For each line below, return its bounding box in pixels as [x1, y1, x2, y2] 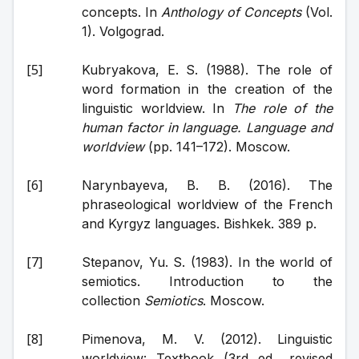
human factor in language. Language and [82, 119, 333, 135]
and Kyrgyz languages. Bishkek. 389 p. [82, 216, 317, 232]
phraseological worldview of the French [82, 196, 333, 212]
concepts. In [82, 4, 161, 20]
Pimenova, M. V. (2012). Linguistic [82, 331, 333, 347]
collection [82, 292, 144, 309]
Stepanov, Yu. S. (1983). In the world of [82, 254, 333, 270]
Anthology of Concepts [161, 4, 301, 20]
